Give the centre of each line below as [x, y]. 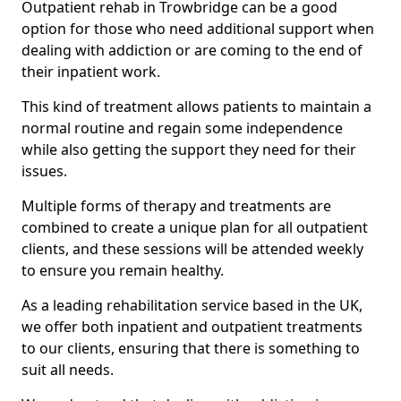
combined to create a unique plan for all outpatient [195, 227]
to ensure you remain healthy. [123, 270]
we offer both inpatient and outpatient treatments [192, 326]
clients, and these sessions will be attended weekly [192, 248]
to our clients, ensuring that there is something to [191, 348]
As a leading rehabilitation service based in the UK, [192, 305]
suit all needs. [68, 369]
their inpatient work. [91, 71]
